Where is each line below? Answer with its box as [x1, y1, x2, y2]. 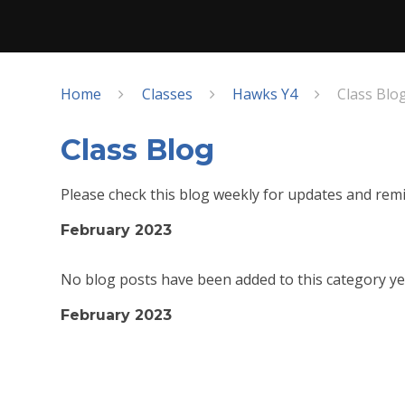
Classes [141, 83, 193, 104]
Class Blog [61, 132, 215, 168]
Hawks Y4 [231, 83, 297, 104]
